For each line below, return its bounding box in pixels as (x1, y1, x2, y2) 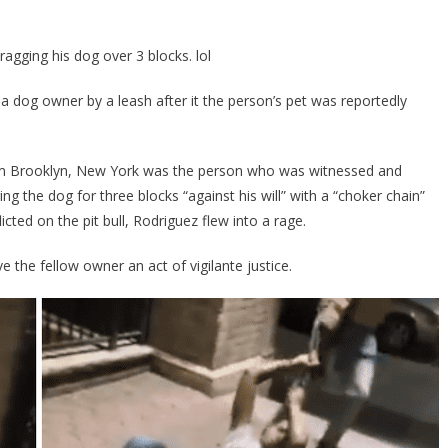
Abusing (16, 48, 65, 66)
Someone (16, 25, 75, 43)
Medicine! (16, 278, 74, 296)
